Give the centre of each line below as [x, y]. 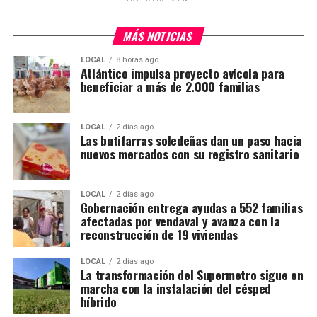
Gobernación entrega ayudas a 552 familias [191, 207]
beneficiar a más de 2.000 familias [170, 86]
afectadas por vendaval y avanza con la [180, 220]
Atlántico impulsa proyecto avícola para [182, 73]
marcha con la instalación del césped [175, 288]
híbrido [98, 301]
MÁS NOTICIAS [158, 36]
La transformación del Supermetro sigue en [192, 274]
